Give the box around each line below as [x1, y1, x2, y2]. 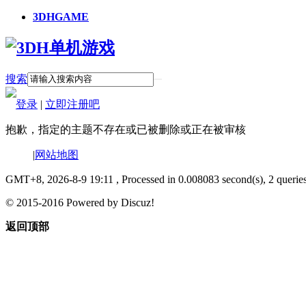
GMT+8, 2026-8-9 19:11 [5, 173, 113, 185]
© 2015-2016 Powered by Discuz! [5, 196, 154, 208]
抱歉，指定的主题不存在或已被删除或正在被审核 [5, 123, 246, 135]
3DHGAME [33, 11, 89, 23]
